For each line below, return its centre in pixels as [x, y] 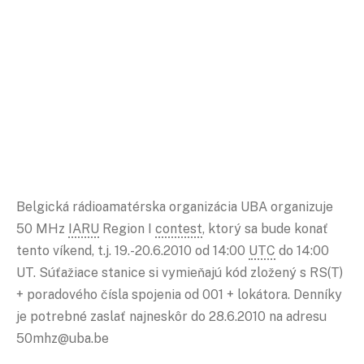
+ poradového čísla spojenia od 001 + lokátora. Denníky [179, 294]
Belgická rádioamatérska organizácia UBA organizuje [175, 206]
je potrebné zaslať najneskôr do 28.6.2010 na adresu [171, 316]
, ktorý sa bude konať [265, 228]
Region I [127, 228]
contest [179, 228]
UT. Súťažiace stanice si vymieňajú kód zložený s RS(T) [180, 272]
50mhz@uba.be [63, 338]
